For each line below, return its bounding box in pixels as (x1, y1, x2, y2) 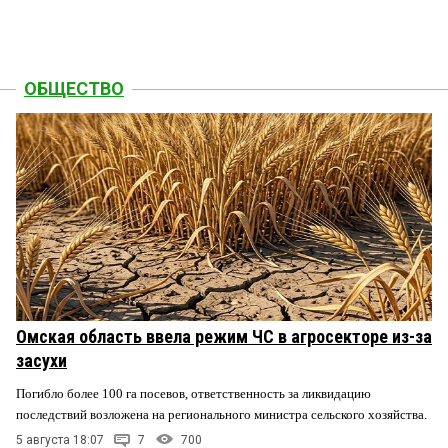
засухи (16, 349, 67, 371)
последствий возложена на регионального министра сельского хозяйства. (16, 406, 430, 422)
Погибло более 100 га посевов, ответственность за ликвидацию (16, 385, 371, 401)
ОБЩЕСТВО (24, 77, 124, 99)
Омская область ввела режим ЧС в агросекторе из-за (16, 325, 432, 347)
